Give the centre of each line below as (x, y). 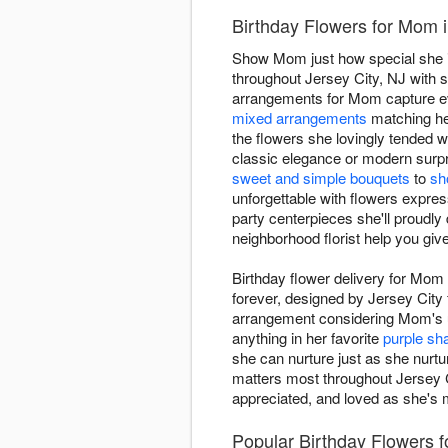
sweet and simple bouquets (321, 178)
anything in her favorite (307, 338)
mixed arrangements (299, 118)
